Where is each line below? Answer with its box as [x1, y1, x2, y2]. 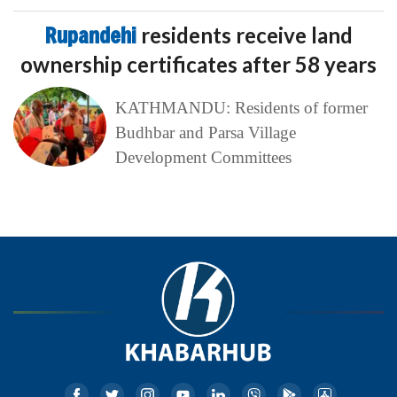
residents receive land [140, 21, 353, 48]
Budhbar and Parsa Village [114, 122, 296, 142]
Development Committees [114, 147, 292, 167]
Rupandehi [44, 20, 141, 50]
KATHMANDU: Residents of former [114, 97, 368, 117]
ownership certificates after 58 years [20, 51, 377, 77]
